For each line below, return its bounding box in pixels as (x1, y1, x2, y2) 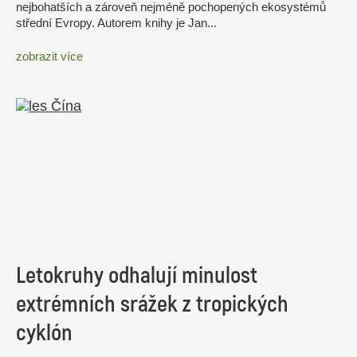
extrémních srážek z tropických (16, 290, 288, 320)
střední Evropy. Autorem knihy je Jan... (16, 16, 217, 30)
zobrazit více (16, 49, 83, 63)
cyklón (16, 319, 73, 348)
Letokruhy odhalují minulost (16, 261, 257, 291)
